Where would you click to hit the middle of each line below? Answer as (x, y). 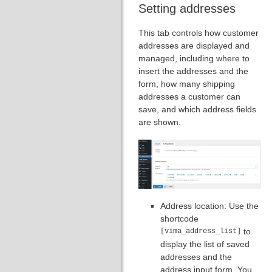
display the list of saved (205, 244)
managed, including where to (194, 58)
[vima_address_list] (201, 231)
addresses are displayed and (194, 45)
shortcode (179, 218)
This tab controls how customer (199, 32)
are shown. (160, 122)
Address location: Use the (209, 206)
